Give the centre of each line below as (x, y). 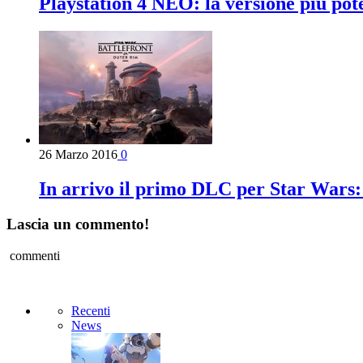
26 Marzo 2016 (78, 154)
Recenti (91, 311)
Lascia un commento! (78, 224)
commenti (33, 256)
